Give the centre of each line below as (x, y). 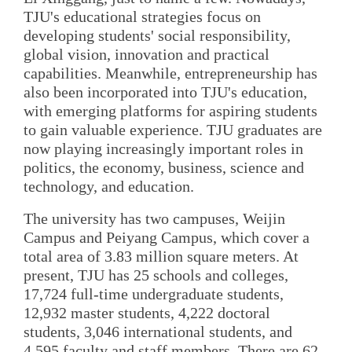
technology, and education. (109, 186)
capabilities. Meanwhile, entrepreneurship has (170, 73)
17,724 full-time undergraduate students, (154, 293)
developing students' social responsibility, (157, 35)
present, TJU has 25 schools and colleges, (156, 275)
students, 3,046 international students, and (158, 331)
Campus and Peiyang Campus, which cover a (167, 237)
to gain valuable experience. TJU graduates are (173, 129)
